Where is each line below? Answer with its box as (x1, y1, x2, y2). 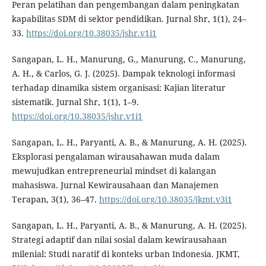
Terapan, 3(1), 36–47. (11, 193, 99, 205)
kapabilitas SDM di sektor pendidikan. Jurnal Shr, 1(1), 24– (11, 12, 246, 24)
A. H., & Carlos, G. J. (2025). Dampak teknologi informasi (11, 67, 235, 79)
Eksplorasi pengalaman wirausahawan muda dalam (11, 150, 220, 162)
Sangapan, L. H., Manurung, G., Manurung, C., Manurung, (11, 53, 246, 65)
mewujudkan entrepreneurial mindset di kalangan (11, 164, 216, 176)
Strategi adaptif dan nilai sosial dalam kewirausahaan (11, 233, 227, 245)
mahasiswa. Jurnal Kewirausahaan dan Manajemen (11, 179, 218, 191)
